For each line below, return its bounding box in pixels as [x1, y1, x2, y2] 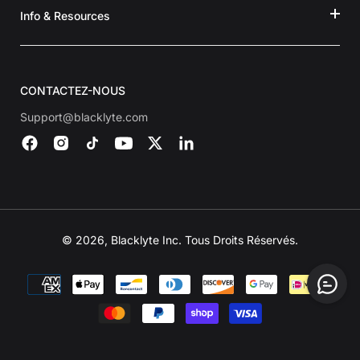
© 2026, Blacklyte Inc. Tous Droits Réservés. [62, 233, 298, 247]
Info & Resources [20, 9, 110, 23]
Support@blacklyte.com [20, 110, 148, 125]
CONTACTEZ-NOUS [20, 84, 125, 98]
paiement [179, 293, 235, 310]
